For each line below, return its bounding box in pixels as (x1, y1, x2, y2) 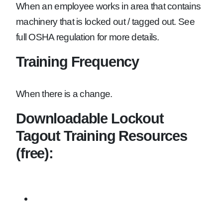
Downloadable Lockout (16, 110, 164, 127)
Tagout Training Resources (16, 127, 187, 144)
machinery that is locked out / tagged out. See (16, 16, 195, 27)
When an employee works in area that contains (16, 1, 201, 12)
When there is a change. (16, 89, 112, 100)
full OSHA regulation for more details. (16, 32, 159, 43)
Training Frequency (16, 53, 139, 70)
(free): (16, 145, 53, 162)
